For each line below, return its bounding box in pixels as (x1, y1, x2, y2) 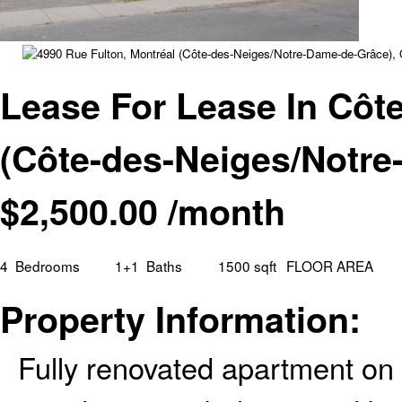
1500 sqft (217, 256, 276, 276)
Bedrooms (14, 256, 80, 276)
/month (158, 186, 285, 237)
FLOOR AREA (286, 256, 374, 276)
